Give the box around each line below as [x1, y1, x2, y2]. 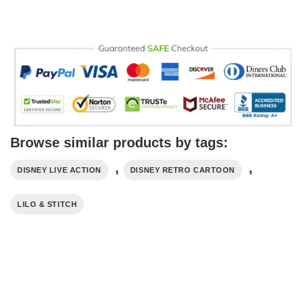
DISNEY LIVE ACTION [17, 165, 101, 174]
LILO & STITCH [17, 199, 77, 208]
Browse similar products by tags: [10, 134, 228, 150]
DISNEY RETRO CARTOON [130, 165, 235, 174]
